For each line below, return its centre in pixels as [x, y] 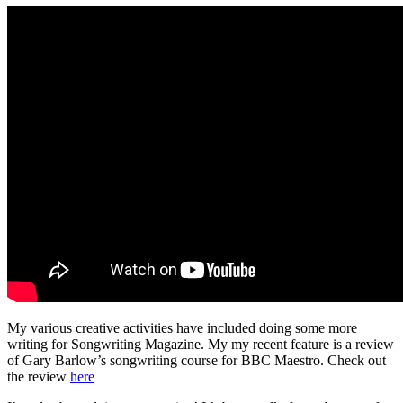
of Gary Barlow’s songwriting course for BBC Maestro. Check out [197, 360]
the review [39, 376]
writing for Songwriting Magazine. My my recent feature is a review [201, 344]
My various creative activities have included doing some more [182, 327]
